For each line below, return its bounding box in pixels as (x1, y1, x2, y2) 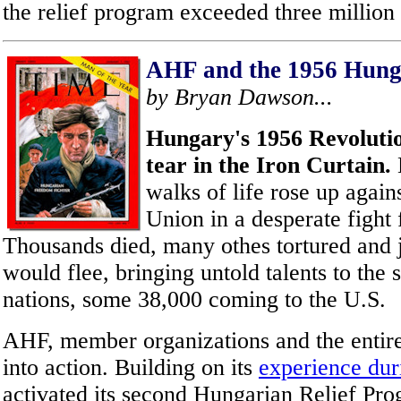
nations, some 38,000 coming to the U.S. (3, 286, 386, 312)
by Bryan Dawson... (146, 84, 333, 110)
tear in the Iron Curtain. (146, 152, 391, 178)
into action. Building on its (3, 354, 259, 380)
